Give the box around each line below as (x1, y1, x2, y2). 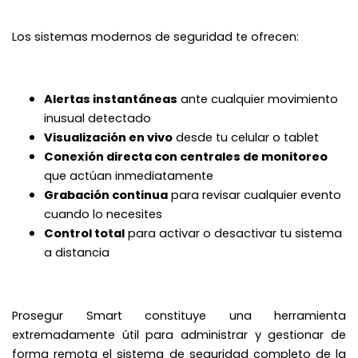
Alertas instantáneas (44, 90, 177, 107)
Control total (44, 225, 125, 241)
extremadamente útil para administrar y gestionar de (12, 326, 346, 343)
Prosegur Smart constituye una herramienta (12, 307, 346, 324)
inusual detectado (44, 109, 151, 126)
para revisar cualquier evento (168, 186, 341, 203)
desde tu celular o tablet (173, 129, 319, 145)
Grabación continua (44, 186, 168, 203)
